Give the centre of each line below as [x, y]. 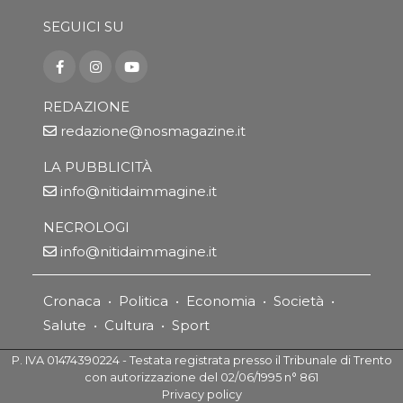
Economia [221, 301]
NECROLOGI [86, 227]
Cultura [129, 326]
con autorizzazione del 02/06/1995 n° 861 [201, 378]
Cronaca [72, 301]
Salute [65, 326]
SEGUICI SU [84, 27]
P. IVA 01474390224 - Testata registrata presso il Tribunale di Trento [201, 361]
